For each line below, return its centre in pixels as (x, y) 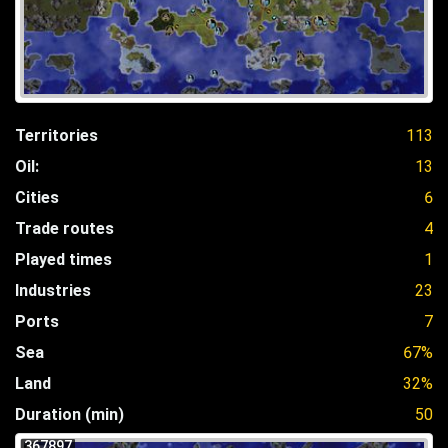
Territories (56, 135)
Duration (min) (69, 414)
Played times (63, 259)
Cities (37, 197)
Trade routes (64, 228)
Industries (53, 290)
